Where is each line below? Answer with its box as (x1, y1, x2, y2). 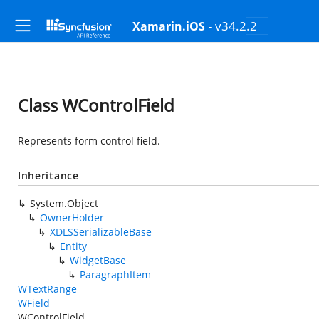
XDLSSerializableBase (50, 225, 152, 239)
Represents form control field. (18, 134, 160, 147)
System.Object (30, 197, 98, 210)
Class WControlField (18, 93, 174, 117)
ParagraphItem (80, 268, 151, 281)
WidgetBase (70, 253, 126, 267)
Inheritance (18, 169, 79, 182)
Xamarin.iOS (132, 19, 205, 34)
